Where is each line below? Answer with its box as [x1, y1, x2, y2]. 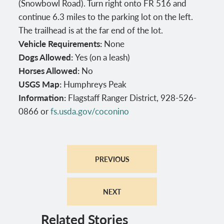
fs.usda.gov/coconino [50, 105, 129, 117]
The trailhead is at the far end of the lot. [18, 24, 163, 36]
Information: [18, 91, 68, 104]
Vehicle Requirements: [18, 37, 104, 50]
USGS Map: [18, 78, 64, 90]
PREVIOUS [94, 154, 129, 164]
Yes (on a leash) [75, 51, 130, 63]
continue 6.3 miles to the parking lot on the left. [18, 10, 193, 23]
